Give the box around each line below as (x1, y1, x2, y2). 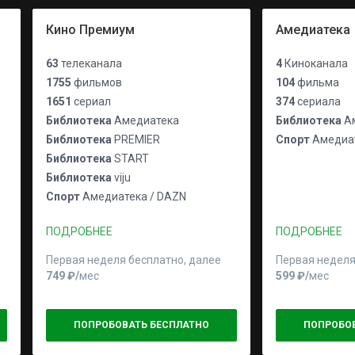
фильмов (71, 76, 122, 89)
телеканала (59, 57, 122, 70)
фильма (295, 76, 339, 89)
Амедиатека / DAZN (80, 190, 186, 203)
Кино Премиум (46, 22, 135, 37)
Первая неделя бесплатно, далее (46, 254, 223, 266)
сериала (295, 95, 341, 108)
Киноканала (282, 57, 348, 70)
